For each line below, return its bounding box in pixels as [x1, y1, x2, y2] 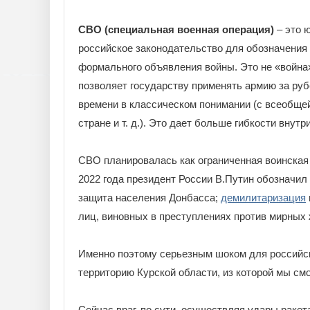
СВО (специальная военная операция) [78, 24, 274, 35]
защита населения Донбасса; [78, 192, 221, 203]
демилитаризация [221, 192, 306, 203]
